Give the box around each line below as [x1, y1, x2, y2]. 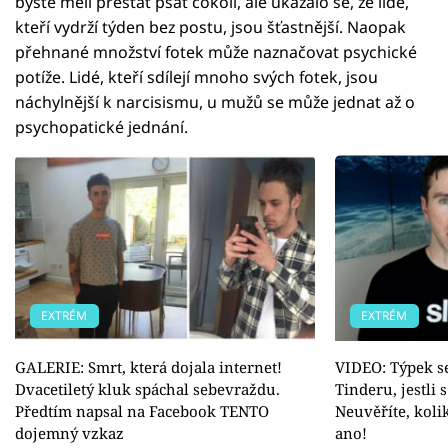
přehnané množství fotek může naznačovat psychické [15, 40, 417, 63]
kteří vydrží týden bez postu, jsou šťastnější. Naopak [15, 15, 406, 38]
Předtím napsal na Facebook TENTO [15, 400, 269, 421]
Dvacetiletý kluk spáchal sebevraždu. [15, 378, 280, 399]
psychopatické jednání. [15, 115, 188, 138]
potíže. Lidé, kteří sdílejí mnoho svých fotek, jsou [15, 65, 378, 88]
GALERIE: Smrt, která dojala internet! [15, 356, 282, 377]
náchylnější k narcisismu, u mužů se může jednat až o [15, 90, 415, 113]
